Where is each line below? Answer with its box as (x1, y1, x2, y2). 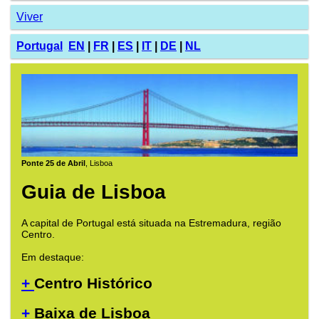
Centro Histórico (34, 275, 152, 292)
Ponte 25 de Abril (21, 159, 85, 168)
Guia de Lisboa (21, 181, 166, 204)
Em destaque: (21, 251, 84, 263)
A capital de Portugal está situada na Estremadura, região (21, 216, 281, 229)
